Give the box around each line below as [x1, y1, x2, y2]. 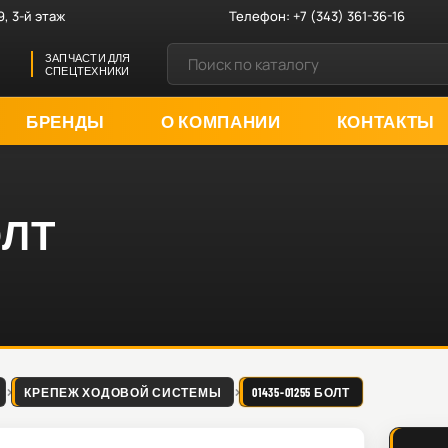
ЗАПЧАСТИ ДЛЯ [45, 51, 131, 64]
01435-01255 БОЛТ [252, 385, 350, 399]
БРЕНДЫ [25, 110, 106, 131]
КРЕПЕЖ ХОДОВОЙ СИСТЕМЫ [24, 385, 222, 399]
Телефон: [229, 6, 294, 25]
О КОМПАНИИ [160, 110, 281, 131]
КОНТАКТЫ [336, 110, 435, 131]
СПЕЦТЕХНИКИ [45, 64, 130, 77]
